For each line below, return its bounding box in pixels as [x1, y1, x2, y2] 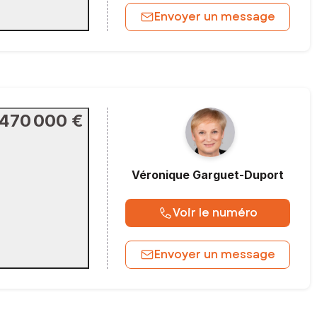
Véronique [132, 167, 190, 182]
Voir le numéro [172, 204, 258, 221]
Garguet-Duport [192, 167, 284, 182]
